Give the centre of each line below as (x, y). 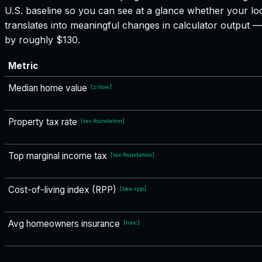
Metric (23, 66)
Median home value (48, 88)
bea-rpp (133, 189)
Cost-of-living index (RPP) (62, 190)
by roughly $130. (42, 40)
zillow (101, 87)
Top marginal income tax (58, 156)
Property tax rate (43, 122)
